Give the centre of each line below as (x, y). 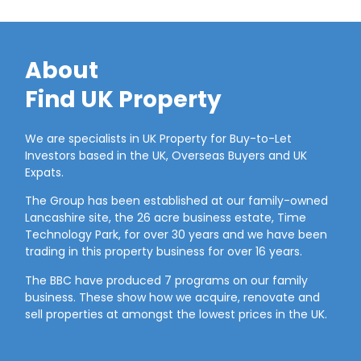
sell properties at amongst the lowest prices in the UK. (176, 314)
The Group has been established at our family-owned (177, 201)
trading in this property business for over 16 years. (164, 252)
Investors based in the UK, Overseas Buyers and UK (166, 155)
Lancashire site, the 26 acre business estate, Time (166, 218)
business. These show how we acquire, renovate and (173, 297)
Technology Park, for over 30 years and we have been (176, 235)
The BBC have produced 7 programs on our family (167, 280)
